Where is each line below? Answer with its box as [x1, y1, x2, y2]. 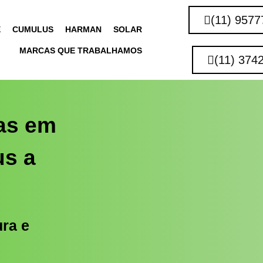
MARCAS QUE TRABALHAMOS [19, 46, 142, 55]
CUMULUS [12, 25, 53, 34]
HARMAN [65, 25, 102, 34]
